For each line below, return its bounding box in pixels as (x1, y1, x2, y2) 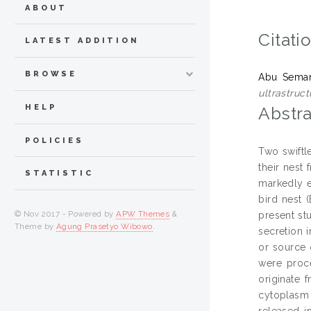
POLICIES (25, 135, 84, 145)
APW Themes (116, 209, 170, 219)
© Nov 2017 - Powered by (15, 209, 117, 219)
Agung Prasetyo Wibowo (56, 221, 153, 232)
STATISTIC (25, 169, 94, 178)
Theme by (15, 221, 56, 232)
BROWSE (25, 69, 78, 79)
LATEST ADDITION (25, 36, 140, 46)
